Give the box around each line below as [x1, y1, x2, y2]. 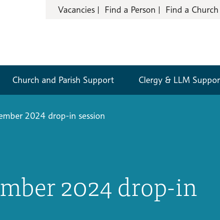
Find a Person [105, 4, 156, 15]
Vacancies [58, 4, 95, 15]
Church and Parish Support [12, 75, 114, 85]
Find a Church [165, 4, 219, 15]
